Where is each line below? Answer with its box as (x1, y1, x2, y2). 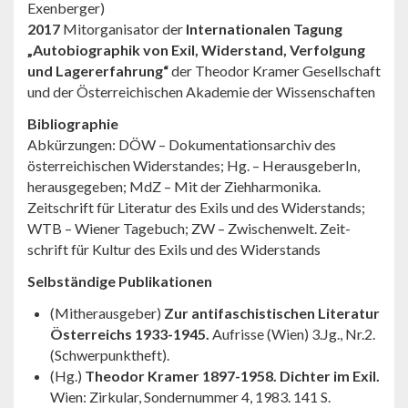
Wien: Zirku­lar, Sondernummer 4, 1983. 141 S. (50, 387, 331, 405)
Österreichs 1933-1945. (50, 324, 212, 342)
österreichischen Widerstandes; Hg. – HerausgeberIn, (27, 156, 360, 174)
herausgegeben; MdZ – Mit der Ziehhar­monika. (27, 177, 321, 195)
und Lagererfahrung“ (27, 61, 171, 79)
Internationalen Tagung (186, 19, 342, 37)
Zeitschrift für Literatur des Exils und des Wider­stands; (27, 198, 365, 216)
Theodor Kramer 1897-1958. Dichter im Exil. (85, 366, 380, 384)
